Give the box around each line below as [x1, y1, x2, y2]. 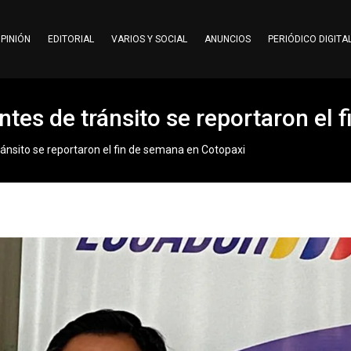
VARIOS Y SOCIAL [110, 34, 187, 45]
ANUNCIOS [204, 34, 251, 45]
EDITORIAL [47, 34, 94, 45]
